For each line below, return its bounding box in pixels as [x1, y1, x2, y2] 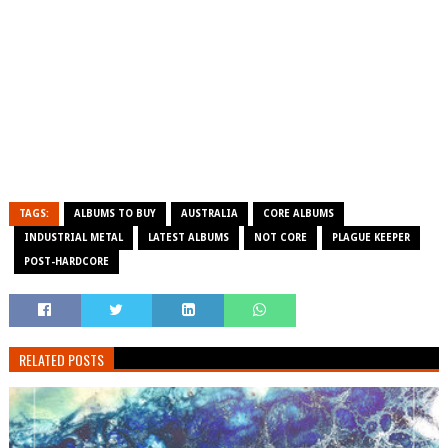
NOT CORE [253, 232, 307, 243]
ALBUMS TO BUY [73, 208, 156, 219]
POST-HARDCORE [23, 256, 109, 267]
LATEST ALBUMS [147, 232, 229, 243]
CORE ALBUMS [262, 208, 334, 219]
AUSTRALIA [180, 208, 238, 219]
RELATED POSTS [18, 349, 104, 370]
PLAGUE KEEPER [331, 232, 410, 243]
